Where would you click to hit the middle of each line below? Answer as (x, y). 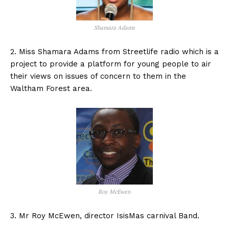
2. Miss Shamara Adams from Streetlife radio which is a (114, 52)
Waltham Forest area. (51, 89)
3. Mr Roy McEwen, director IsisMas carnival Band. (105, 216)
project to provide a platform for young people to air (111, 64)
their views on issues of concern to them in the (98, 76)
